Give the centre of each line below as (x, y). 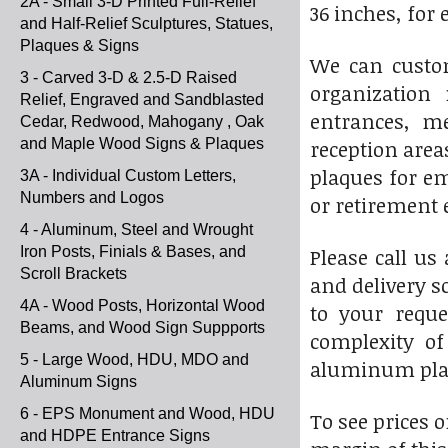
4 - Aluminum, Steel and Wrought (136, 229)
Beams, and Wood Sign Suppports (142, 327)
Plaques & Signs (79, 45)
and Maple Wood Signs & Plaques (142, 143)
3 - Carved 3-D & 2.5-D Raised (128, 77)
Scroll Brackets (73, 273)
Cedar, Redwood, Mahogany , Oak (142, 121)
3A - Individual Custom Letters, (128, 175)
